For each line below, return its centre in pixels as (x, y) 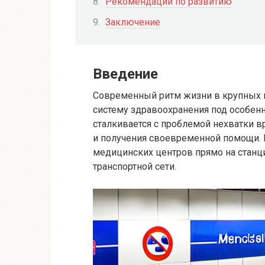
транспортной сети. (135, 167)
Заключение (133, 22)
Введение (125, 74)
